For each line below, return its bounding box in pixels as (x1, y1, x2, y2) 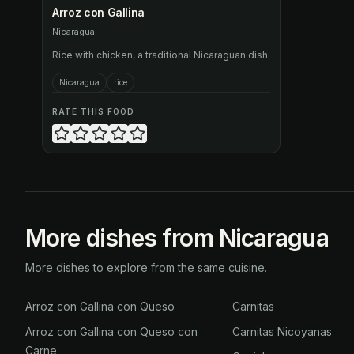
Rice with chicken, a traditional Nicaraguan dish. (52, 49, 270, 61)
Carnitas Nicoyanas (232, 325, 333, 338)
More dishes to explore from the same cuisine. (25, 261, 267, 274)
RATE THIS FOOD (52, 107, 134, 116)
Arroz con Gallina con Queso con (25, 325, 198, 338)
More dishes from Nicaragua (25, 224, 329, 252)
